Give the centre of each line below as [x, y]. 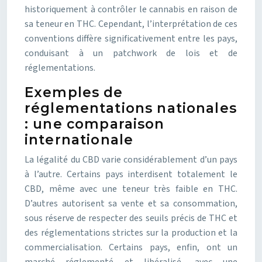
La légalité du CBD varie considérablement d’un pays [131, 160]
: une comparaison [95, 124]
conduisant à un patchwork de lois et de [131, 53]
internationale [79, 140]
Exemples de [74, 92]
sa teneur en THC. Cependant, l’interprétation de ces [131, 24]
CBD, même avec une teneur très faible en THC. [131, 189]
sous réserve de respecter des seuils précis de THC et [131, 218]
